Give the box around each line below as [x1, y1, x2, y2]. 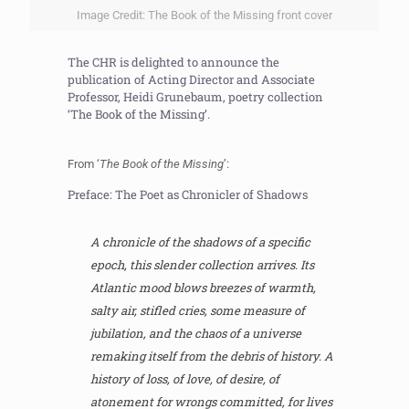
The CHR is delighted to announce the [68, 54, 280, 71]
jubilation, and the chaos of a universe [90, 325, 302, 342]
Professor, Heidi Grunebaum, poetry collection [68, 89, 324, 106]
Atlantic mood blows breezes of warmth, [90, 279, 317, 297]
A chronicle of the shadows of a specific [90, 234, 311, 251]
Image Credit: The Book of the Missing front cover [77, 8, 332, 23]
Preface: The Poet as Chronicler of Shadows [68, 186, 309, 204]
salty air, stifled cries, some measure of [90, 302, 306, 320]
